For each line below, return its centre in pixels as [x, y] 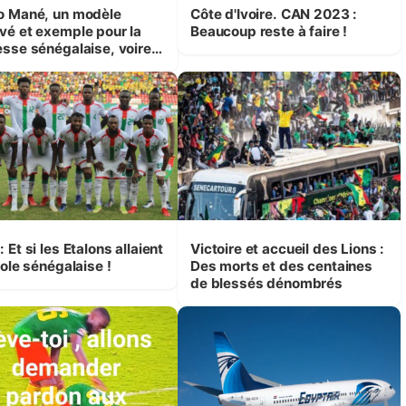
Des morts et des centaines [281, 266]
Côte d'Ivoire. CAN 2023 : [274, 14]
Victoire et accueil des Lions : [287, 248]
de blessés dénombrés [266, 283]
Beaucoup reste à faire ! [269, 31]
